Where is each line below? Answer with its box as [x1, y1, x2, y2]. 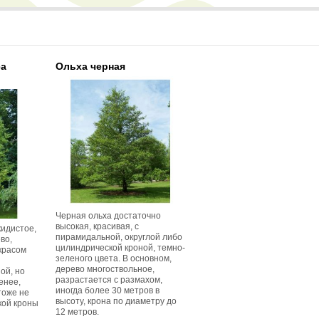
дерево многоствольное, [56, 263, 155, 274]
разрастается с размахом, [56, 274, 162, 285]
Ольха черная [56, 60, 125, 72]
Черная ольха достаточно [56, 210, 161, 221]
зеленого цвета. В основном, [56, 253, 172, 263]
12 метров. [56, 306, 99, 317]
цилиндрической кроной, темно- [56, 242, 185, 253]
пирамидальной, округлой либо [56, 231, 182, 242]
